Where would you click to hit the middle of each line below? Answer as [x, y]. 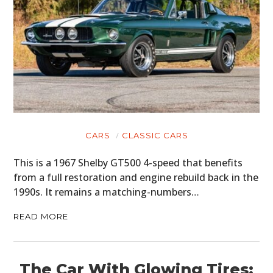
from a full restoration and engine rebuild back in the [136, 177]
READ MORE [41, 216]
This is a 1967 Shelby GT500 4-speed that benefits [128, 162]
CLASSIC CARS [155, 135]
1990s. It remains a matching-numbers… [107, 192]
